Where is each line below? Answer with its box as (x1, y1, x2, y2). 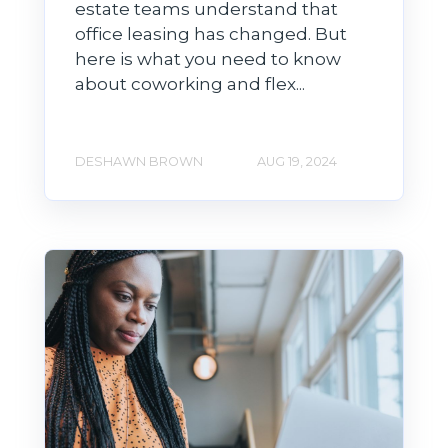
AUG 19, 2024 (257, 154, 337, 170)
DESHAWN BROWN (75, 154, 203, 170)
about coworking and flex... (75, 74, 305, 95)
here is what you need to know (75, 49, 341, 70)
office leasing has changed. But (75, 24, 347, 45)
